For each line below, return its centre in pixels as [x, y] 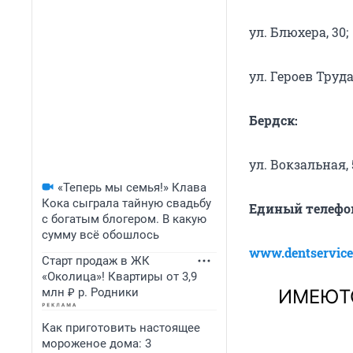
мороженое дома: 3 [97, 344]
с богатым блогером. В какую [124, 219]
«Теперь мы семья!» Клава [132, 188]
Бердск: [273, 121]
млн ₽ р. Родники [90, 292]
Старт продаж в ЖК [96, 261]
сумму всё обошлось [100, 235]
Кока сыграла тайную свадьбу [126, 203]
